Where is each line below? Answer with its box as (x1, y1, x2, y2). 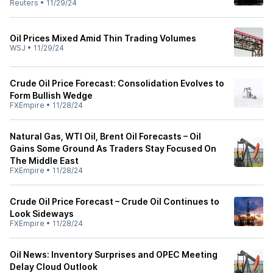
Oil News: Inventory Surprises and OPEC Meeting (10, 249, 218, 260)
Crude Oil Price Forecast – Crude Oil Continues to (10, 196, 219, 207)
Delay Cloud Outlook (10, 261, 97, 272)
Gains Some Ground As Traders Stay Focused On (10, 143, 216, 154)
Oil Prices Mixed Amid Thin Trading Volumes (10, 33, 196, 43)
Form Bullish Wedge (10, 90, 93, 101)
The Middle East (10, 155, 79, 166)
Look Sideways (10, 208, 74, 219)
